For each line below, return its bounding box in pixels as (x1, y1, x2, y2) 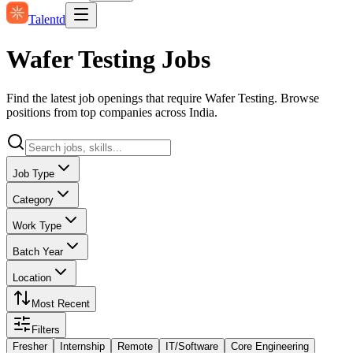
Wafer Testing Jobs (6, 45, 210, 74)
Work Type (13, 219, 61, 232)
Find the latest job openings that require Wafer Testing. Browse (6, 91, 319, 105)
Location (13, 271, 51, 284)
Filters (32, 323, 60, 336)
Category (13, 193, 54, 206)
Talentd (28, 13, 65, 26)
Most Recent (32, 297, 90, 310)
